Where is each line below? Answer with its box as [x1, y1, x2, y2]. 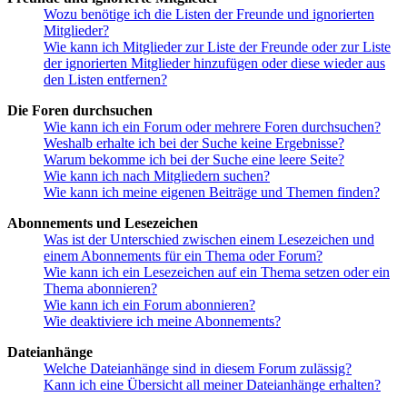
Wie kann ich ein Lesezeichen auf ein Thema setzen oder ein [44, 263, 390, 280]
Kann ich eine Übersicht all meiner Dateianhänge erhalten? [44, 376, 381, 392]
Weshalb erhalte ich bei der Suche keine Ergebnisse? [44, 134, 344, 151]
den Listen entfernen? [44, 71, 167, 87]
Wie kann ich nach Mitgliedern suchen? [44, 167, 270, 184]
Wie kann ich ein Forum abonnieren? [44, 296, 255, 313]
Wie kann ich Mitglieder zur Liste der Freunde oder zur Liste [44, 38, 391, 55]
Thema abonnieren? [44, 280, 157, 296]
